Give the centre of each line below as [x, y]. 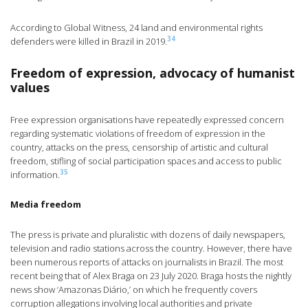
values [30, 88]
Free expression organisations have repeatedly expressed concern [147, 120]
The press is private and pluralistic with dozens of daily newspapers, [148, 235]
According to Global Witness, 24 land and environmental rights [136, 28]
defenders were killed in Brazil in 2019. [89, 42]
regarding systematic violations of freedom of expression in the [138, 134]
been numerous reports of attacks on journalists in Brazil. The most [147, 262]
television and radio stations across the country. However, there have [151, 249]
